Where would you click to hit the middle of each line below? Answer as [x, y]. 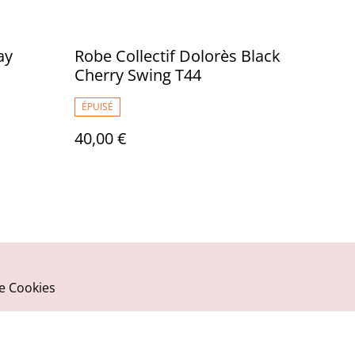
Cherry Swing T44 [138, 75]
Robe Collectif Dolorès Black [177, 56]
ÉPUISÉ [97, 107]
